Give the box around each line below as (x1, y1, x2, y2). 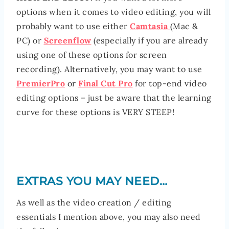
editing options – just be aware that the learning (16, 93, 212, 103)
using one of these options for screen (16, 50, 167, 60)
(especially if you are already (91, 35, 208, 46)
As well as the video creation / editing (16, 197, 172, 208)
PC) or (16, 35, 44, 46)
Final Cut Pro (78, 78, 133, 89)
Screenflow (43, 35, 91, 46)
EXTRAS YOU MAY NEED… (16, 174, 167, 189)
